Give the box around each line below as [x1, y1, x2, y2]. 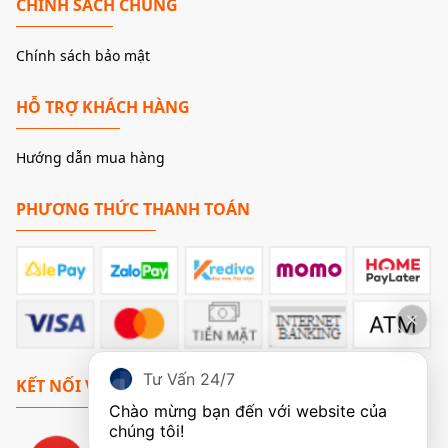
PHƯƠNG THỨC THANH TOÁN [16, 198, 250, 220]
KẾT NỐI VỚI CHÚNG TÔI [16, 375, 209, 398]
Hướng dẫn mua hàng [16, 148, 165, 167]
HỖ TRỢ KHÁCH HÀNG [16, 96, 190, 118]
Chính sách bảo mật [16, 46, 150, 65]
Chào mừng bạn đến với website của [109, 401, 387, 421]
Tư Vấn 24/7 [143, 369, 235, 389]
